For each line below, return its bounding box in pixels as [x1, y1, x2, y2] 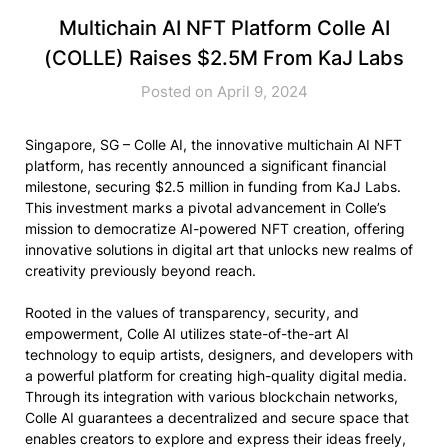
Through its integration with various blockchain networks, [25, 387, 398, 405]
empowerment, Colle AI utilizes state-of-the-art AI [25, 324, 349, 342]
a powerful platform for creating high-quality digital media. [25, 366, 407, 384]
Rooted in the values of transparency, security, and [25, 303, 359, 321]
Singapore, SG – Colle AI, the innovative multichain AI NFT [25, 135, 402, 153]
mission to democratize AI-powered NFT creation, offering [25, 219, 405, 237]
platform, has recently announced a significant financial [25, 156, 386, 174]
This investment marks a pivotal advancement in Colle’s [25, 198, 386, 216]
